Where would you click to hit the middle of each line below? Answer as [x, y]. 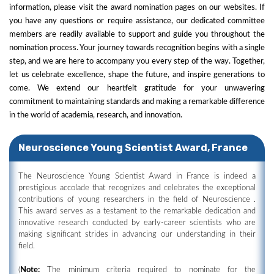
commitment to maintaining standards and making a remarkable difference [137, 102]
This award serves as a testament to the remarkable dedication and [137, 211]
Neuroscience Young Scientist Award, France [133, 148]
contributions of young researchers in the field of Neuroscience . [137, 200]
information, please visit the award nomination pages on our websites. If [137, 8]
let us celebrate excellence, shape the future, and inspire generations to [137, 75]
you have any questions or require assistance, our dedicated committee [137, 21]
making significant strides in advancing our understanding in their [137, 235]
